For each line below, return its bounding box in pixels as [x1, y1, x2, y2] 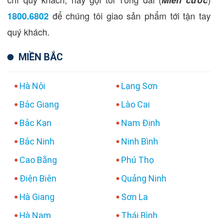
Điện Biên [19, 172, 56, 184]
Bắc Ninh [19, 135, 54, 147]
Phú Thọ [121, 154, 154, 165]
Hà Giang [19, 191, 54, 202]
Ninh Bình [121, 135, 158, 147]
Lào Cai [121, 98, 150, 110]
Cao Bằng [19, 154, 57, 165]
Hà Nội [19, 80, 45, 91]
